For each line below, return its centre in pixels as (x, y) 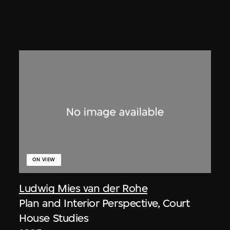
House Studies (54, 218)
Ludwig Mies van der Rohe (83, 188)
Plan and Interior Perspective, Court (104, 203)
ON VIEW (44, 160)
